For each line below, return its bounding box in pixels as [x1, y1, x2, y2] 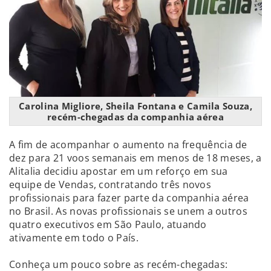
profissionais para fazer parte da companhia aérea [9, 191, 249, 204]
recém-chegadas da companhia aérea [47, 110, 224, 123]
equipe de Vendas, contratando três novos [9, 177, 211, 191]
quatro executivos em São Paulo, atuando [9, 217, 207, 231]
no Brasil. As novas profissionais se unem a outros [9, 204, 247, 218]
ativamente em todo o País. [9, 230, 139, 244]
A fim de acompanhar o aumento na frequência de [9, 137, 247, 151]
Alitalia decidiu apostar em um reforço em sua [9, 164, 228, 178]
